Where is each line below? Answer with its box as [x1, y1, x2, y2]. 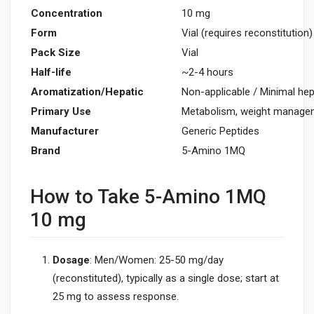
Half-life [31, 66, 71, 79]
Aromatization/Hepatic [31, 86, 144, 99]
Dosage [53, 254, 90, 266]
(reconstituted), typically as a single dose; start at [53, 272, 279, 285]
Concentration [31, 7, 102, 20]
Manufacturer [31, 125, 99, 138]
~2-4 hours [182, 66, 233, 79]
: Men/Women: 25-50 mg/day [90, 254, 224, 266]
